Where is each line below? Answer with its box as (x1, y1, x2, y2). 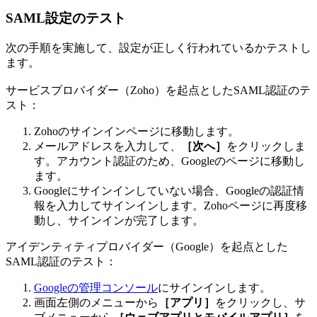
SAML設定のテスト (6, 11, 126, 26)
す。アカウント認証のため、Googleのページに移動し (34, 154, 305, 167)
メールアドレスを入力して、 (34, 139, 181, 152)
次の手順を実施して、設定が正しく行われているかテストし (6, 41, 311, 54)
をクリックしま (226, 139, 306, 152)
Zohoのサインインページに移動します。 (34, 125, 239, 137)
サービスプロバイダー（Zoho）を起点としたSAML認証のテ (6, 83, 311, 96)
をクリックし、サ (215, 296, 306, 309)
